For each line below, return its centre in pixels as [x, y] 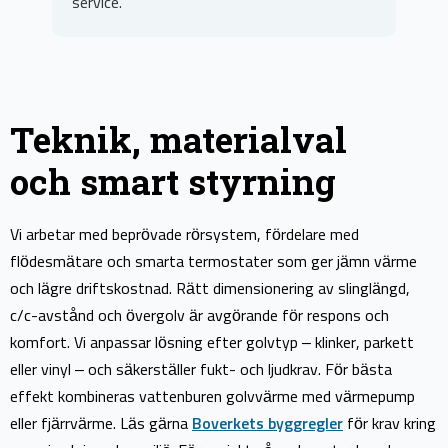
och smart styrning [173, 181]
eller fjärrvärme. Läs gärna [101, 424]
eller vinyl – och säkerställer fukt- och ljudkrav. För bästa [201, 370]
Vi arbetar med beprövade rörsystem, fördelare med [184, 235]
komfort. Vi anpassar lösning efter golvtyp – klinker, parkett [212, 343]
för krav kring [389, 424]
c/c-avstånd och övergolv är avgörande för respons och [199, 316]
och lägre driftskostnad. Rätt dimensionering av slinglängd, [210, 289]
